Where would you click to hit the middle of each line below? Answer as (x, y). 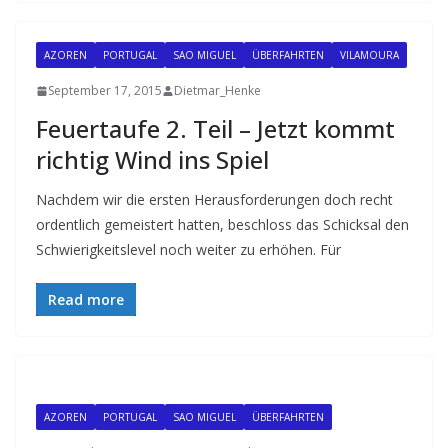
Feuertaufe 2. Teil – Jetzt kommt (215, 128)
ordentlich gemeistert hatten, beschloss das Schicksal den (222, 224)
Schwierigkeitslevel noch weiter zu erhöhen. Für (188, 249)
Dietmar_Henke (217, 90)
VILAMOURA (369, 55)
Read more (86, 299)
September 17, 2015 (105, 90)
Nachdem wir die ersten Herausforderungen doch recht (214, 199)
